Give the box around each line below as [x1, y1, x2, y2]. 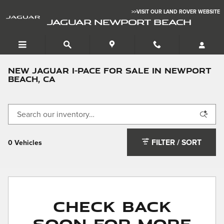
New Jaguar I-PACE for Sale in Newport [8, 65, 211, 76]
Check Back [52, 194, 171, 216]
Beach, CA [8, 73, 55, 84]
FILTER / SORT [151, 138, 202, 146]
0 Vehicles [8, 139, 42, 146]
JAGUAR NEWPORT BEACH [46, 16, 191, 27]
